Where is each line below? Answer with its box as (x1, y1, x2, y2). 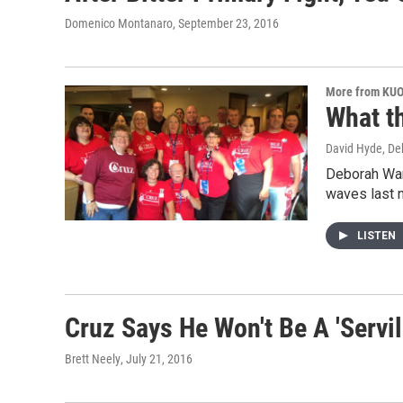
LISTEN (357, 229, 399, 242)
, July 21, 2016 (121, 352, 193, 366)
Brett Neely (65, 352, 121, 366)
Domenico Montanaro (65, 16, 173, 31)
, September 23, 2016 (173, 16, 279, 31)
